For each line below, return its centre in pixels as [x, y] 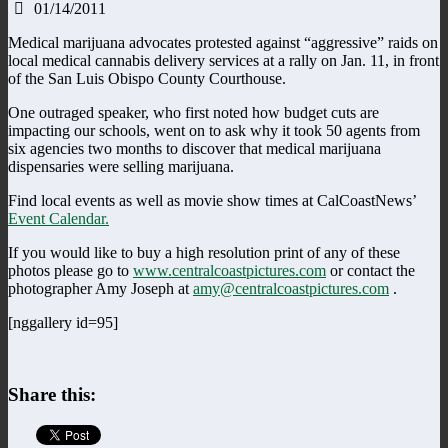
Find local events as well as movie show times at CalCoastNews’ [212, 200]
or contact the [370, 270]
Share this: [52, 395]
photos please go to [70, 270]
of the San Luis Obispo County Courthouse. [147, 78]
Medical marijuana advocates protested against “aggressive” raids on [223, 42]
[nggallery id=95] [63, 322]
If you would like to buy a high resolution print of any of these [204, 252]
